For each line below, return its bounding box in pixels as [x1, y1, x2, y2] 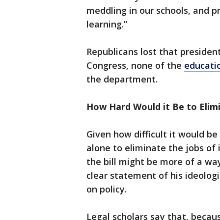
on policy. [86, 183, 127, 195]
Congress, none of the [86, 59, 184, 72]
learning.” [86, 18, 127, 30]
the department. [86, 73, 158, 85]
